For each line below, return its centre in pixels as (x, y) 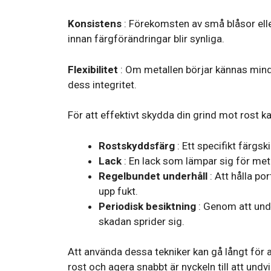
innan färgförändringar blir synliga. (146, 39)
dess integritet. (102, 84)
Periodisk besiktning (147, 206)
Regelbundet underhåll (153, 176)
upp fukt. (118, 191)
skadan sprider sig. (142, 221)
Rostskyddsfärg (137, 145)
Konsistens (95, 24)
